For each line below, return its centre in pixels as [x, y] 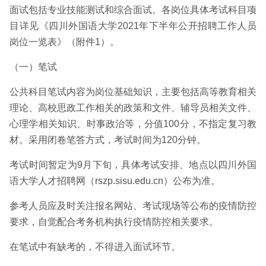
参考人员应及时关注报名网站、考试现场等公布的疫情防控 [133, 206]
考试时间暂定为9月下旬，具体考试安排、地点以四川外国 [133, 165]
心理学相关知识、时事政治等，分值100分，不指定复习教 [133, 124]
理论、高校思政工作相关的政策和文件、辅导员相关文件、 [133, 108]
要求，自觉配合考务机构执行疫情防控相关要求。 [114, 222]
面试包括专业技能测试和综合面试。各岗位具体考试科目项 [133, 10]
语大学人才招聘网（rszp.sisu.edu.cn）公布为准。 [115, 181]
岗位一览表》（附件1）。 [64, 42]
